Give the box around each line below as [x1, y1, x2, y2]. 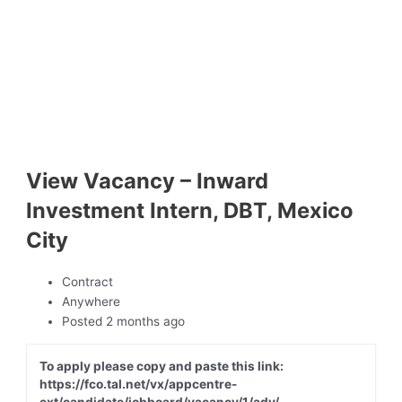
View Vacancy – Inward [26, 167, 269, 194]
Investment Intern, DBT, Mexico [26, 197, 354, 223]
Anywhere [62, 294, 121, 310]
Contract [62, 275, 114, 290]
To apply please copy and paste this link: [39, 358, 284, 373]
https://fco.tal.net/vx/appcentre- [39, 376, 237, 391]
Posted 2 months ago [62, 314, 186, 329]
